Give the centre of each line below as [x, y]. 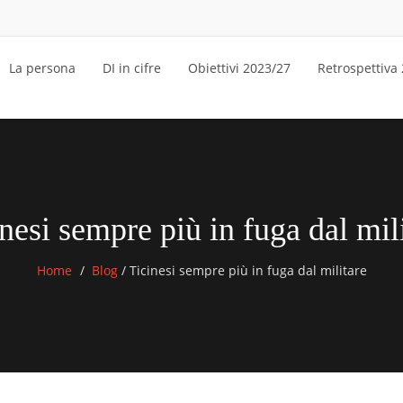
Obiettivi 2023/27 [239, 68]
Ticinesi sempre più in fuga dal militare [246, 270]
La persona [42, 68]
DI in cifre [132, 68]
